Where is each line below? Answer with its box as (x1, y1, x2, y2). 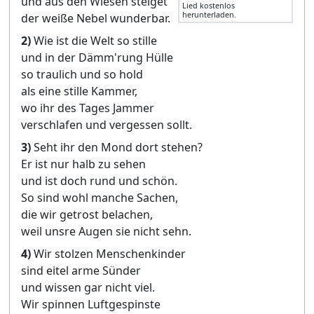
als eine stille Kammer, (21, 83, 137, 99)
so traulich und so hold (21, 67, 143, 82)
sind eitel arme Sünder (21, 263, 141, 278)
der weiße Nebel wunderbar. (21, 11, 170, 26)
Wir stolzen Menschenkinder (34, 246, 186, 261)
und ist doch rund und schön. (21, 173, 177, 189)
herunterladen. (182, 9, 236, 20)
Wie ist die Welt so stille (34, 33, 157, 48)
